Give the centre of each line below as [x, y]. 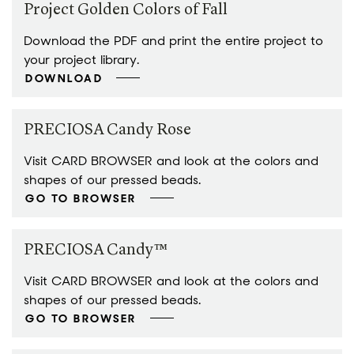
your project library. [81, 60]
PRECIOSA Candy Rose [107, 130]
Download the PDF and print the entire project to [173, 41]
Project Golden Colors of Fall [126, 10]
